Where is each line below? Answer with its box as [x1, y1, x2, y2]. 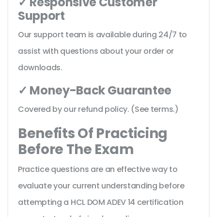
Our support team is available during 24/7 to [18, 29, 187, 41]
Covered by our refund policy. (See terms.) [18, 104, 179, 115]
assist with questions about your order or [18, 46, 174, 57]
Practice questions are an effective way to [18, 164, 178, 175]
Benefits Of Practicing [18, 124, 168, 143]
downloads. [18, 62, 62, 74]
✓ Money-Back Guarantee [18, 82, 171, 99]
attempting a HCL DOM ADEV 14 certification [18, 197, 184, 208]
